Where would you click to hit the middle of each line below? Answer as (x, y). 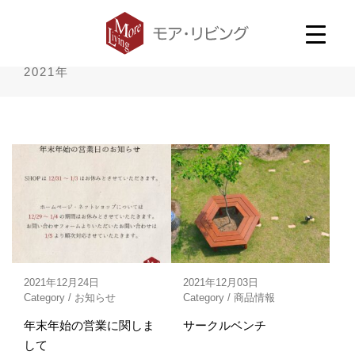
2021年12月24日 (61, 283)
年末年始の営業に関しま (89, 326)
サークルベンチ (224, 326)
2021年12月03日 (220, 283)
